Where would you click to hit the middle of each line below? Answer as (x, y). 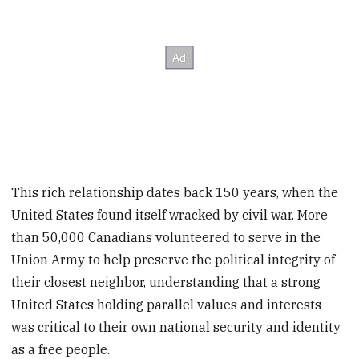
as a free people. (61, 349)
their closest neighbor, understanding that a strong (166, 282)
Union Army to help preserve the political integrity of (173, 259)
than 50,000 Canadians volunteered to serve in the (166, 237)
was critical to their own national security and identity (176, 327)
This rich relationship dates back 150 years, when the (175, 192)
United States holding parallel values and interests (167, 304)
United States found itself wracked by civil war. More (170, 214)
